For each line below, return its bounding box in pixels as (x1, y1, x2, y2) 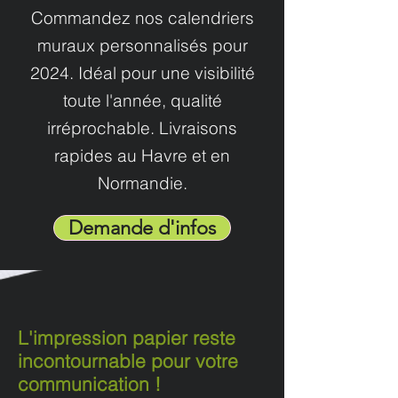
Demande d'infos (68, 216, 216, 240)
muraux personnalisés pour (36, 35, 248, 56)
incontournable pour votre (18, 349, 238, 372)
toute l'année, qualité (62, 90, 222, 111)
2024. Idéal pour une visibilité (29, 62, 255, 84)
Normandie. (97, 172, 187, 194)
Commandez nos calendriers (30, 7, 254, 28)
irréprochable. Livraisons (47, 117, 237, 139)
